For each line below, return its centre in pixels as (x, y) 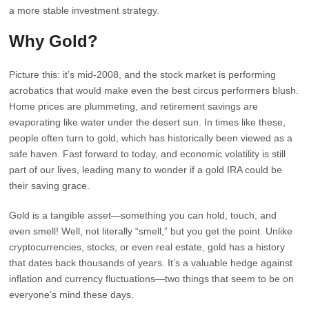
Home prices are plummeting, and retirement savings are (134, 106)
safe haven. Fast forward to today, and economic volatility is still (148, 154)
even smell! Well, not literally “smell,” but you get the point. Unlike (151, 231)
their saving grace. (50, 186)
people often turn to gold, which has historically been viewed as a (151, 138)
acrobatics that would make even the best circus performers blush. (154, 90)
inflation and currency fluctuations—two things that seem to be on (152, 279)
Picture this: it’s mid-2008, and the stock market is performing (143, 74)
